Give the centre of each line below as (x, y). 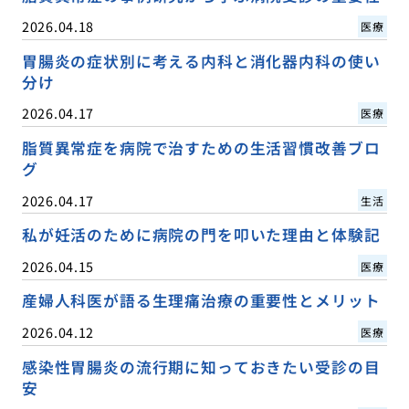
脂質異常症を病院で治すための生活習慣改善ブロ (201, 148)
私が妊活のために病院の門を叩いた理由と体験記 (201, 235)
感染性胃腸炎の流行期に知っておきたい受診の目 (201, 367)
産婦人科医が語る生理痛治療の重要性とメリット (201, 301)
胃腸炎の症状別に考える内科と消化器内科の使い (201, 62)
